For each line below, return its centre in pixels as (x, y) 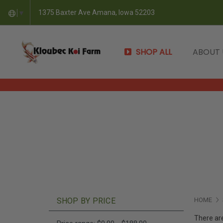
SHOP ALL (154, 52)
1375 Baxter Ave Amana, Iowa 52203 (97, 12)
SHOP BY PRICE (86, 201)
